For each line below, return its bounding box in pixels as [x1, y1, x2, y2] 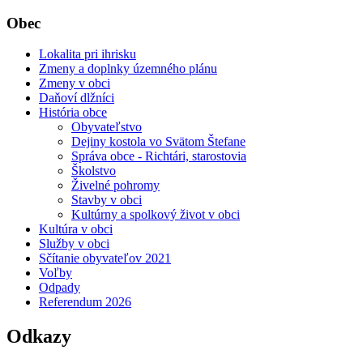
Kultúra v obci [39, 222, 113, 237]
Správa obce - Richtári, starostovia [71, 149, 246, 164]
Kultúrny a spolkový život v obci [71, 207, 240, 222]
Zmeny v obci [39, 76, 110, 91]
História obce [39, 105, 107, 120]
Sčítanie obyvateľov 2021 [39, 251, 171, 266]
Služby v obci [39, 237, 109, 251]
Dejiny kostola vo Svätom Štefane [71, 135, 246, 149]
